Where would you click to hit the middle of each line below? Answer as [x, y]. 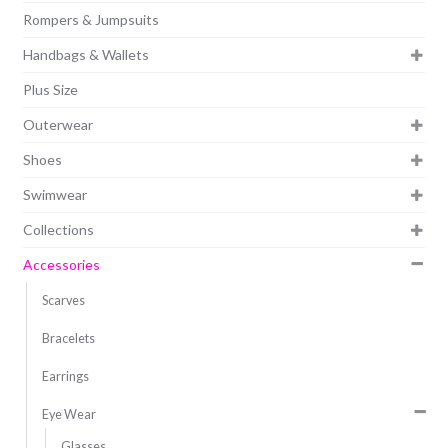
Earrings [65, 376]
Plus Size [50, 89]
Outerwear [57, 124]
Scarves [63, 300]
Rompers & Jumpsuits [90, 19]
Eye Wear [68, 414]
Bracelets [68, 338]
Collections [58, 229]
